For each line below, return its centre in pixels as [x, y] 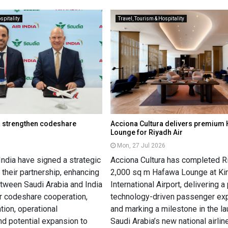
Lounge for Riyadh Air [147, 132]
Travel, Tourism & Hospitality [151, 18]
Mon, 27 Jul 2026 [141, 145]
